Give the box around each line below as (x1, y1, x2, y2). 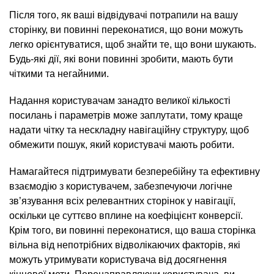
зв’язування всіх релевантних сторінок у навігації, (9, 196, 235, 206)
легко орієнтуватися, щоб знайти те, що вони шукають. (9, 39, 256, 50)
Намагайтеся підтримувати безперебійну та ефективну (9, 166, 260, 177)
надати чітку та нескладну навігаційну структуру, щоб (9, 125, 249, 135)
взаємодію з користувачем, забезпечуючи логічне (9, 181, 232, 191)
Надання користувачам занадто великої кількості (9, 95, 231, 106)
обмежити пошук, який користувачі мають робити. (9, 139, 234, 150)
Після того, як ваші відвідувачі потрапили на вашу (9, 10, 238, 20)
